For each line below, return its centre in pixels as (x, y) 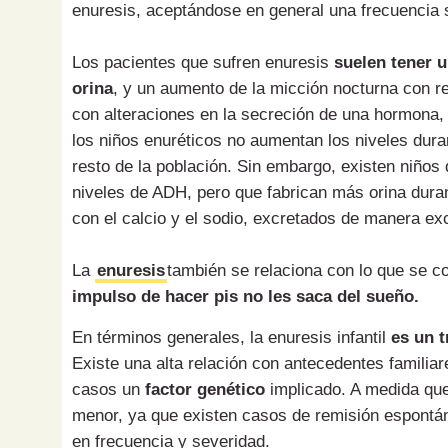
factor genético (205, 390)
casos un (108, 390)
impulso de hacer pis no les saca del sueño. (245, 297)
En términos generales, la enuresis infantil (231, 338)
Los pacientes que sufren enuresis (203, 63)
